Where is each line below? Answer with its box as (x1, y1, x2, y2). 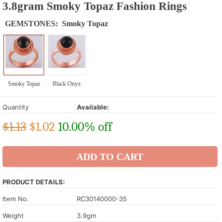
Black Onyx (52, 80, 81, 87)
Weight (2, 211, 24, 220)
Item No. (2, 194, 29, 203)
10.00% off (58, 119, 112, 134)
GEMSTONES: (5, 19, 60, 28)
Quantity (2, 103, 29, 111)
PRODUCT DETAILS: (2, 177, 65, 186)
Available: (77, 103, 109, 111)
